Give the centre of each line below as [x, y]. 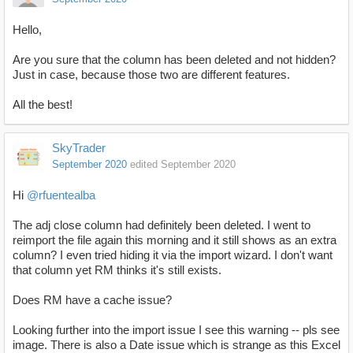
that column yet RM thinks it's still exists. [119, 270]
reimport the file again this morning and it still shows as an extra [175, 240]
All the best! [43, 104]
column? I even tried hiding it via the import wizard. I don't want [173, 255]
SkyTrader [79, 148]
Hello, [27, 30]
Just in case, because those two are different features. [151, 74]
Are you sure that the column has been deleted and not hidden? [174, 59]
